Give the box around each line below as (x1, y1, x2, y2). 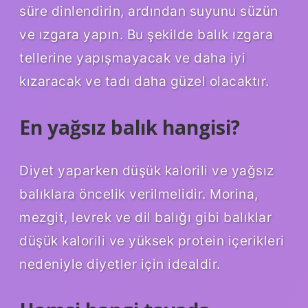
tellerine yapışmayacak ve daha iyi (19, 49, 245, 66)
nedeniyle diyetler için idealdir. (19, 256, 221, 273)
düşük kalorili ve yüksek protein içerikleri (19, 232, 285, 250)
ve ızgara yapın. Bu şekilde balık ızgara (19, 25, 273, 43)
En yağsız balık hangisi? (19, 113, 240, 140)
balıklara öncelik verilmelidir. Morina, (19, 186, 258, 203)
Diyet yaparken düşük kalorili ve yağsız (19, 162, 274, 179)
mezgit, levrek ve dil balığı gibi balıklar (19, 209, 272, 226)
